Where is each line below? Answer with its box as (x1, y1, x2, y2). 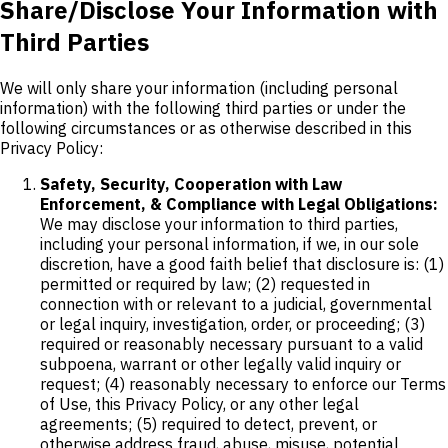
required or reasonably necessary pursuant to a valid (40, 333, 423, 354)
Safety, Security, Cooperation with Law (40, 173, 342, 194)
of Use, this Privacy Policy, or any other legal (40, 393, 359, 414)
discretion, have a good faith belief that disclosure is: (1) (40, 253, 444, 274)
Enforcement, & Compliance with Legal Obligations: (40, 193, 438, 214)
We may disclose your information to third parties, (40, 213, 398, 234)
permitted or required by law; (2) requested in (40, 273, 370, 294)
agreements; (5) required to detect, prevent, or (40, 413, 377, 434)
